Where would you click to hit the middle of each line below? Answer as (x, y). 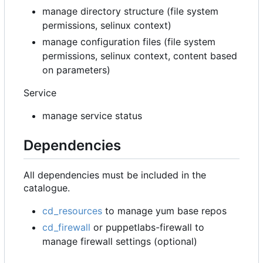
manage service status (92, 115)
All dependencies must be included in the (115, 175)
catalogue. (47, 188)
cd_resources (72, 211)
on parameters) (76, 70)
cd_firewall (66, 227)
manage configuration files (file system (129, 41)
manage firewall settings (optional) (120, 242)
